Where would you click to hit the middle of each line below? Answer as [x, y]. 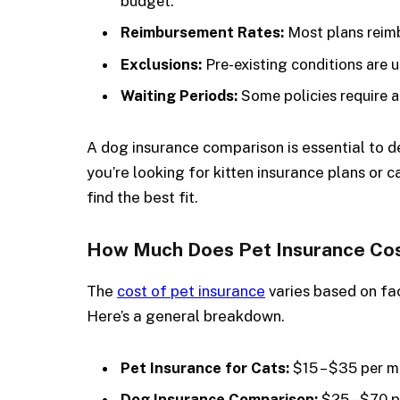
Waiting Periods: [179, 96]
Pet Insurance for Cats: [205, 367]
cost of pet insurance [191, 291]
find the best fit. [142, 197]
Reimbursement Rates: [202, 33]
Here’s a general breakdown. [186, 316]
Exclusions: [161, 64]
